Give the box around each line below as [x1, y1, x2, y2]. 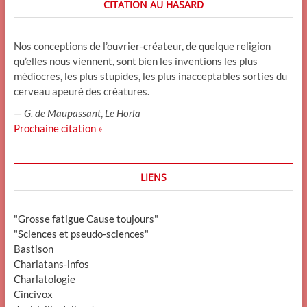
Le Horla [104, 106, 140, 119]
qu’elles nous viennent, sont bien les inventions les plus [13, 54, 258, 67]
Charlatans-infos [13, 257, 89, 270]
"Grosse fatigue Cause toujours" [13, 212, 158, 225]
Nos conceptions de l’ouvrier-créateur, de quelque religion [13, 39, 271, 52]
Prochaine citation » [13, 121, 103, 134]
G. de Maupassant [23, 106, 101, 119]
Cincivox [13, 287, 53, 300]
